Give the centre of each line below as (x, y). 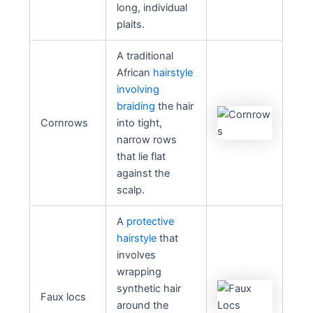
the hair (175, 106)
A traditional (145, 56)
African (135, 72)
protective (151, 221)
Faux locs (64, 297)
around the (143, 305)
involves (137, 255)
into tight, (140, 123)
